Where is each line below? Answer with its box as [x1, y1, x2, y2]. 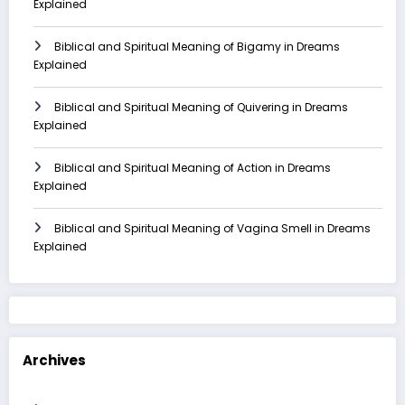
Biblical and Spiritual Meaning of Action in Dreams [54, 159, 331, 175]
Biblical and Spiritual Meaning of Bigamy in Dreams [54, 38, 340, 54]
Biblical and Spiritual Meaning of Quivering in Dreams [54, 99, 348, 115]
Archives [23, 350, 86, 370]
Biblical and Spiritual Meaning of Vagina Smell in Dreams [54, 220, 371, 236]
